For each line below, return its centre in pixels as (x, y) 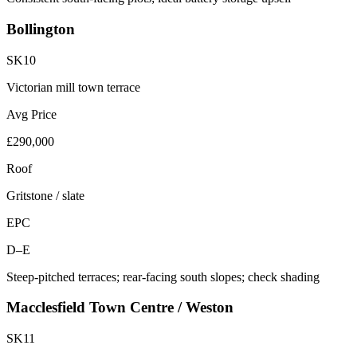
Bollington (41, 29)
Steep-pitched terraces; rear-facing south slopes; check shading (163, 277)
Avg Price (31, 114)
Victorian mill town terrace (73, 87)
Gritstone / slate (45, 195)
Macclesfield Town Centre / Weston (120, 308)
